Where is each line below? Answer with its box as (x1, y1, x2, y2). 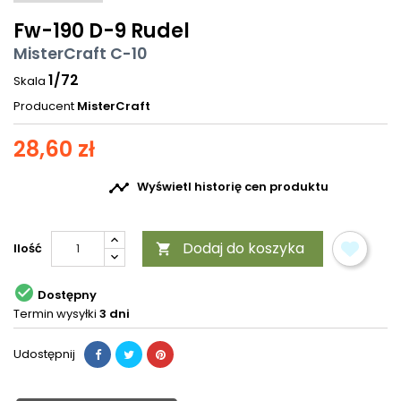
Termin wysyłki (13, 305, 97, 323)
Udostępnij (13, 346, 75, 363)
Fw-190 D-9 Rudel (13, 17, 190, 46)
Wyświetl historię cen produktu (137, 178, 328, 196)
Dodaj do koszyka (183, 238, 304, 260)
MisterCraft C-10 (13, 43, 147, 65)
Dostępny (38, 286, 97, 303)
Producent (13, 98, 74, 115)
